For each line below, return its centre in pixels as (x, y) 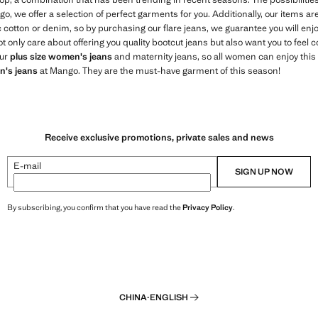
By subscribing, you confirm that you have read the (95, 208)
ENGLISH (169, 298)
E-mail (27, 166)
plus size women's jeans (61, 56)
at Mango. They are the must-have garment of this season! (159, 70)
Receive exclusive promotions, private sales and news (159, 138)
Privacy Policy (208, 208)
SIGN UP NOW (264, 172)
